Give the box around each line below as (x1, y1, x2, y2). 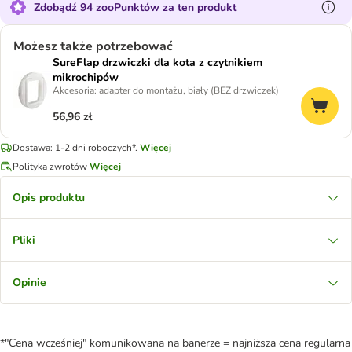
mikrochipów (53, 70, 119, 85)
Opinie (13, 275, 46, 290)
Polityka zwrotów (13, 159, 87, 173)
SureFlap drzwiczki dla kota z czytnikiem (53, 55, 262, 70)
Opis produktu (13, 190, 85, 205)
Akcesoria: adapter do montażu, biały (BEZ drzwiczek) (53, 84, 279, 97)
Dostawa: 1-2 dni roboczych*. (13, 141, 137, 154)
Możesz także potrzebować (13, 38, 173, 55)
